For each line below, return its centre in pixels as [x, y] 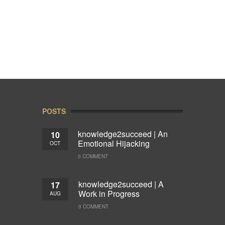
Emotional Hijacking [114, 143]
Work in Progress [109, 193]
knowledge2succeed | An [123, 134]
